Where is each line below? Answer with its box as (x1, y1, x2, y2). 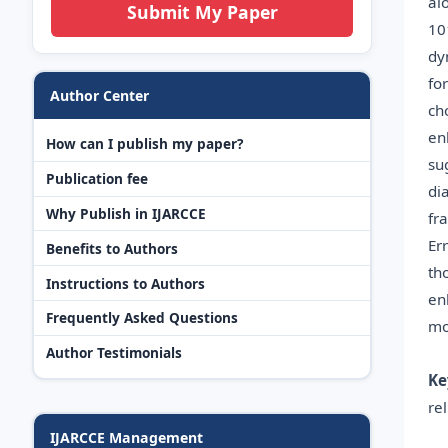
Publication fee (46, 169, 148, 189)
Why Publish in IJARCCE (46, 204, 206, 223)
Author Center (50, 85, 149, 105)
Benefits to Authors (46, 238, 178, 258)
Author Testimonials (46, 343, 182, 363)
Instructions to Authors (46, 273, 205, 293)
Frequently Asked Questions (46, 308, 238, 328)
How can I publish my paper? (46, 134, 243, 154)
